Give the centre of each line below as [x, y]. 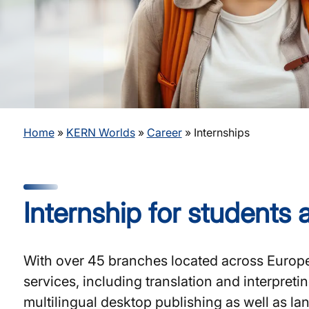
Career [164, 132]
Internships [221, 132]
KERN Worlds [100, 132]
